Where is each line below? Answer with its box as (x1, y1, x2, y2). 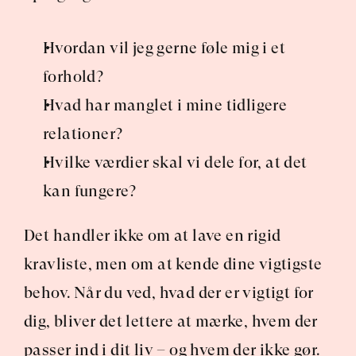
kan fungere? (43, 182, 137, 200)
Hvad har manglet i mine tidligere (43, 96, 288, 114)
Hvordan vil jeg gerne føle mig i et (43, 39, 285, 57)
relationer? (43, 125, 123, 143)
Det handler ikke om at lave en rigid (24, 226, 281, 245)
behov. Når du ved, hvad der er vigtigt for (24, 284, 314, 302)
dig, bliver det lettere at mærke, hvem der (24, 312, 318, 331)
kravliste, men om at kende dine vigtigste (24, 255, 323, 273)
